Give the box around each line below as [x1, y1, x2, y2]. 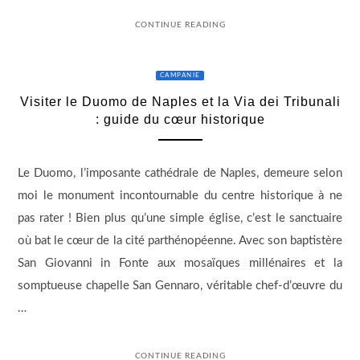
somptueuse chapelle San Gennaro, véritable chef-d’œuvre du [17, 280, 343, 292]
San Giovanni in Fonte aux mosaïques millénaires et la [17, 257, 343, 270]
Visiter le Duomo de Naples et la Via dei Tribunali [19, 94, 341, 108]
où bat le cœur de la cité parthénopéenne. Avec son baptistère [17, 235, 343, 247]
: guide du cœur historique [95, 112, 265, 126]
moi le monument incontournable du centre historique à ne [17, 190, 343, 202]
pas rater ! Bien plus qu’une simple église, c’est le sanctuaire [17, 212, 343, 225]
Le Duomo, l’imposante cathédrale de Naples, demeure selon [17, 167, 343, 180]
